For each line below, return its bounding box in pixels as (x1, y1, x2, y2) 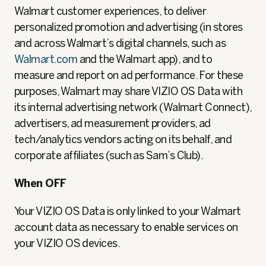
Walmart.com (14, 53, 78, 66)
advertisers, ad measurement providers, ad (14, 117, 211, 130)
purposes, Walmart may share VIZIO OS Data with (14, 85, 243, 98)
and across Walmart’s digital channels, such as (14, 37, 226, 50)
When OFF (14, 177, 66, 190)
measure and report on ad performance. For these (14, 69, 243, 82)
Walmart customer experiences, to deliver (14, 5, 207, 18)
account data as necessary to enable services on (14, 221, 238, 234)
